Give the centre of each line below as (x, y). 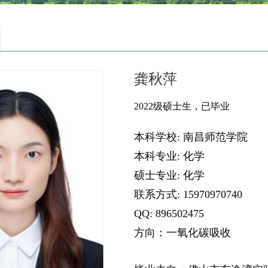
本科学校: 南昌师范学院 (191, 137)
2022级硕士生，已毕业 (182, 106)
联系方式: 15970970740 (188, 194)
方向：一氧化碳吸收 (182, 232)
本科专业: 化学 (169, 156)
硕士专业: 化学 (169, 175)
